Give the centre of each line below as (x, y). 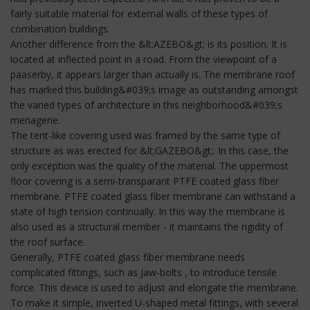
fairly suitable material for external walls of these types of (139, 13)
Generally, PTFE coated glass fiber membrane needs (128, 257)
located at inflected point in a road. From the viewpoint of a (144, 59)
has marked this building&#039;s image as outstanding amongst (154, 89)
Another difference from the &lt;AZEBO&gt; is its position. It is (149, 44)
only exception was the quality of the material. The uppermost (149, 165)
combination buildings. (60, 28)
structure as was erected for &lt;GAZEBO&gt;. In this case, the (149, 150)
